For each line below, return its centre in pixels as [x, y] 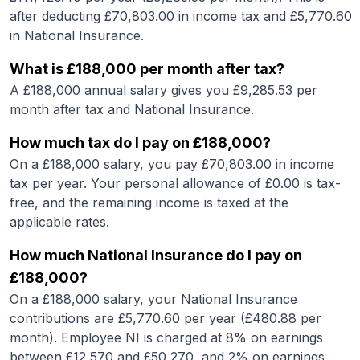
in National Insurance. [77, 35]
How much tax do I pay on [101, 143]
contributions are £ [67, 318]
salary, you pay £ [154, 164]
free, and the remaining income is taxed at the [149, 202]
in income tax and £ [236, 16]
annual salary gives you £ [160, 90]
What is [38, 69]
